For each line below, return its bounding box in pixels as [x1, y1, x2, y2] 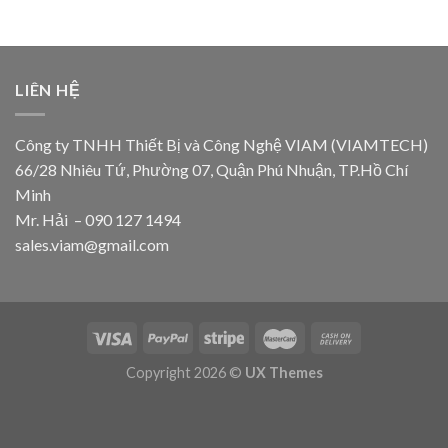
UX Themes [244, 364, 323, 382]
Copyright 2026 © [125, 364, 245, 382]
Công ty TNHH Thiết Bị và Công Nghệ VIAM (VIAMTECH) [15, 134, 428, 154]
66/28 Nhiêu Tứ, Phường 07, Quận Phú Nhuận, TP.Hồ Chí [15, 159, 408, 179]
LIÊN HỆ [15, 80, 81, 100]
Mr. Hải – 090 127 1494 [15, 209, 181, 229]
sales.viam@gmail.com [15, 234, 169, 254]
